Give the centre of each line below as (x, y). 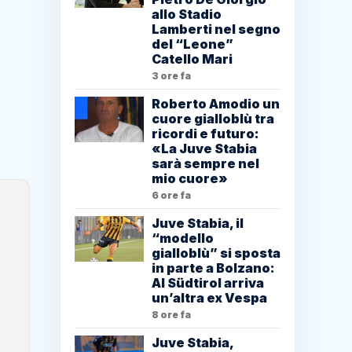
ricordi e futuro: (205, 134)
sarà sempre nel (205, 164)
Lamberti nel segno (216, 29)
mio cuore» (190, 179)
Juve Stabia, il (198, 224)
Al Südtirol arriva (208, 283)
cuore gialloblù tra (213, 119)
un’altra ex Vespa (209, 298)
